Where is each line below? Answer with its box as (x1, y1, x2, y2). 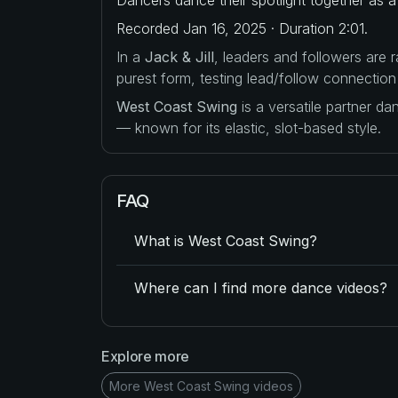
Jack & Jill (145, 47, 214, 66)
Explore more (101, 346, 190, 365)
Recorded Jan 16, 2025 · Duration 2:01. (116, 19, 368, 37)
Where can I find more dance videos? (134, 279, 387, 298)
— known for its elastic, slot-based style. (116, 118, 381, 137)
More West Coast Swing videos (109, 378, 293, 394)
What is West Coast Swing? (134, 232, 317, 251)
